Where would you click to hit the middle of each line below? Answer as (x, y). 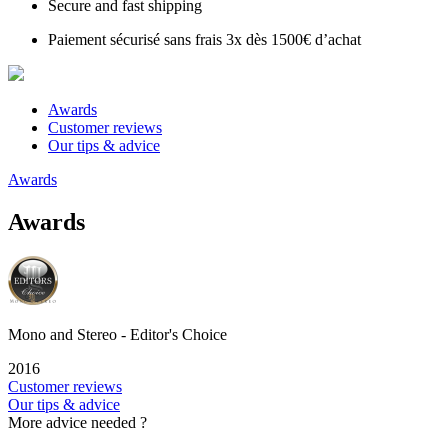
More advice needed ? (77, 423)
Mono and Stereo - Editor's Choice (117, 335)
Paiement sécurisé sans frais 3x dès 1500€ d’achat (204, 40)
